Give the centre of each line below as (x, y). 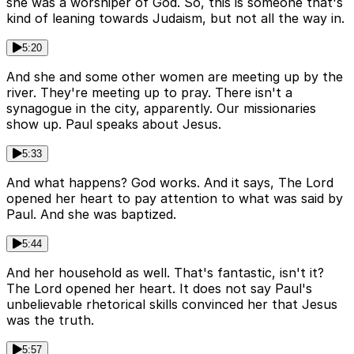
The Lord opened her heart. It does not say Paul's (159, 289)
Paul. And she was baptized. (91, 215)
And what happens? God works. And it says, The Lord (170, 183)
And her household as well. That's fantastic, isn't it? (165, 273)
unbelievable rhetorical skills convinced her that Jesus (172, 305)
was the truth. (50, 320)
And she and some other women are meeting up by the (175, 77)
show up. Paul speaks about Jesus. (114, 124)
